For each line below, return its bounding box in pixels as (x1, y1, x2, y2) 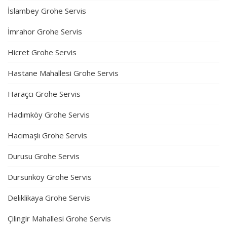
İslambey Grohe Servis (8, 6, 86, 16)
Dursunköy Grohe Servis (8, 172, 92, 182)
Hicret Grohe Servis (8, 47, 77, 58)
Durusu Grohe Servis (8, 151, 80, 162)
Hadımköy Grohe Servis (8, 109, 90, 120)
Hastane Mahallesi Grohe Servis (8, 68, 119, 79)
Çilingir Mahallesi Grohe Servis (8, 213, 111, 224)
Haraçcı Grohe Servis (8, 89, 81, 99)
